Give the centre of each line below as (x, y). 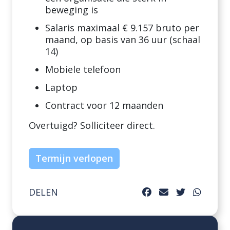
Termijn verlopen (74, 158)
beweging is (72, 10)
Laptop (61, 87)
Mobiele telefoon (83, 69)
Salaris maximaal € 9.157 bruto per (122, 28)
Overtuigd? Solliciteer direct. (92, 125)
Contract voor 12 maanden (104, 105)
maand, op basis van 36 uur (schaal (123, 40)
